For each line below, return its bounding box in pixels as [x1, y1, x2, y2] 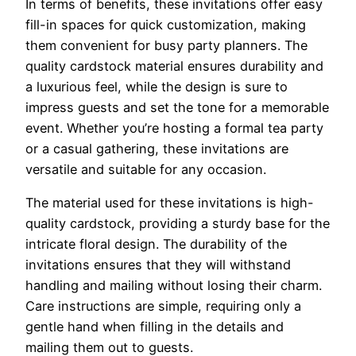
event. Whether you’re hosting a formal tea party [25, 119, 323, 136]
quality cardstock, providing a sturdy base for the [25, 215, 330, 231]
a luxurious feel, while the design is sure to [25, 78, 288, 95]
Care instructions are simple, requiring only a [25, 297, 301, 314]
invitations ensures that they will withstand [25, 256, 291, 273]
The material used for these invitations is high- [25, 194, 314, 211]
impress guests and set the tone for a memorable [25, 99, 329, 115]
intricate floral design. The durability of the [25, 235, 287, 252]
